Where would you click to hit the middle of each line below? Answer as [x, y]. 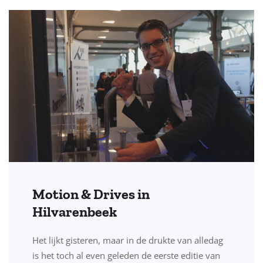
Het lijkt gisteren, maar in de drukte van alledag [128, 240]
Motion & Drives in [91, 194]
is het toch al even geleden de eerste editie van [126, 256]
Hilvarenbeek [75, 212]
